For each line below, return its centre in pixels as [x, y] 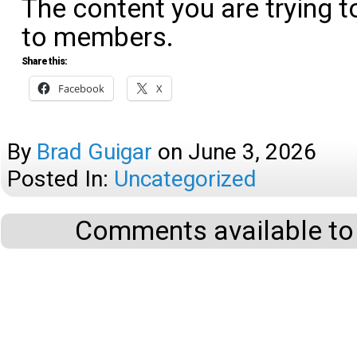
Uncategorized [185, 179]
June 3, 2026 [252, 152]
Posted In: [61, 179]
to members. [98, 37]
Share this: [44, 61]
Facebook [81, 88]
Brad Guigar [94, 152]
